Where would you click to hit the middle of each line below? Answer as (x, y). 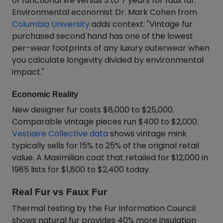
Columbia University (51, 24)
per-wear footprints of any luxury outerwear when (111, 48)
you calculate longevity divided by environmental (108, 60)
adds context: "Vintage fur (141, 24)
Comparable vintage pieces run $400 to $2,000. (105, 122)
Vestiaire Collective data (60, 134)
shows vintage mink (147, 134)
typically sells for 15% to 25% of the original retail (106, 146)
